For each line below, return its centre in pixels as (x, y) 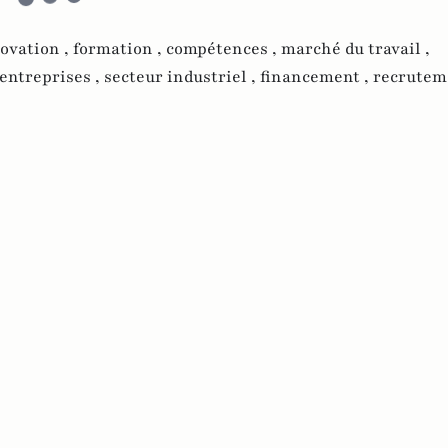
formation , (119, 48)
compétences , (223, 48)
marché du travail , (355, 48)
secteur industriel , (182, 76)
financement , (316, 76)
